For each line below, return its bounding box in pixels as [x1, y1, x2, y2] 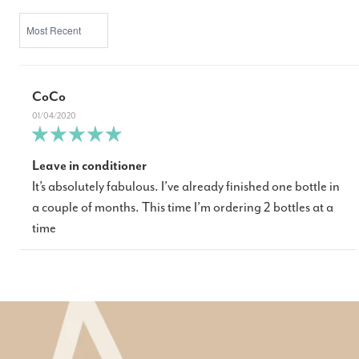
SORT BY [18, 13, 55, 24]
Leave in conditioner [32, 158, 147, 174]
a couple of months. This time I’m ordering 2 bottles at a [32, 200, 333, 216]
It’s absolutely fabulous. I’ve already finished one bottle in [32, 179, 340, 195]
